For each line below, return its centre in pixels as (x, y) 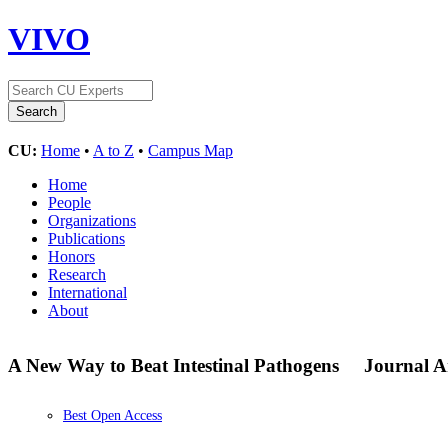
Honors (71, 256)
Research (77, 274)
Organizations (92, 220)
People (69, 202)
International (87, 292)
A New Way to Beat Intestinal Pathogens (176, 365)
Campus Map (190, 150)
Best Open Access (112, 416)
